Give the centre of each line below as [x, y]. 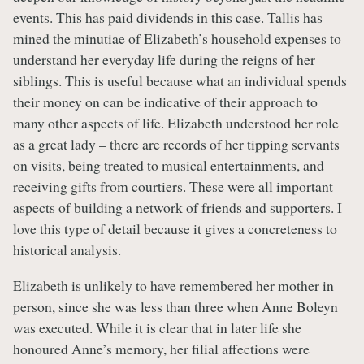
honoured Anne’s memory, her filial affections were [161, 348]
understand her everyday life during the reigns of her [164, 60]
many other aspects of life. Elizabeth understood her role [176, 123]
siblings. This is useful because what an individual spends [180, 81]
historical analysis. [67, 250]
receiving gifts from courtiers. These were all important [173, 186]
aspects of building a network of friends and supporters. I [178, 208]
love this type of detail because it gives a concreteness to [175, 229]
